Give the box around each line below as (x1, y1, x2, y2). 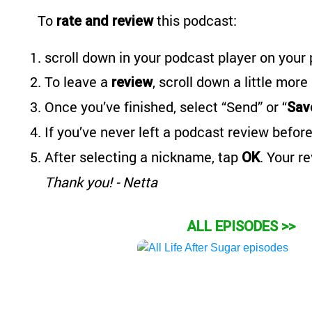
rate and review (56, 13, 153, 29)
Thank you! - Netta (45, 173, 157, 191)
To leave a (45, 72, 111, 91)
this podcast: (153, 11, 237, 29)
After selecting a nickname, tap (45, 148, 242, 166)
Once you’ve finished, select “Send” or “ (45, 97, 287, 116)
